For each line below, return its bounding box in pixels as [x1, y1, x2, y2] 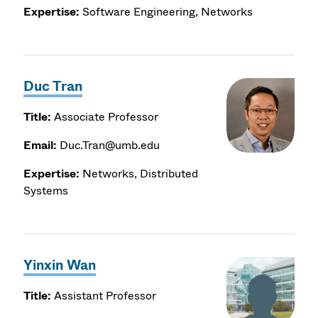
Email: [23, 137, 57, 154]
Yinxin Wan [23, 256, 97, 275]
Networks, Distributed [82, 165, 199, 182]
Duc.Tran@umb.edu [57, 137, 160, 154]
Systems [23, 182, 69, 199]
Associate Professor [51, 109, 159, 126]
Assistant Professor [51, 287, 157, 305]
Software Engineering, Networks [82, 4, 253, 21]
